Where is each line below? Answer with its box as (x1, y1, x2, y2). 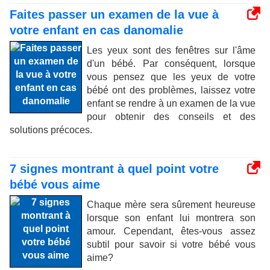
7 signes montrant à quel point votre (10, 162, 219, 175)
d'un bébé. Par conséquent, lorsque (87, 58, 256, 69)
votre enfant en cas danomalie (10, 24, 183, 37)
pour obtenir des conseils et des (87, 111, 256, 122)
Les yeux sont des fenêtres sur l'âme (87, 45, 256, 55)
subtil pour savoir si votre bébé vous (87, 239, 256, 250)
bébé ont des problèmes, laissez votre (87, 85, 256, 95)
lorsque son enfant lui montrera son (87, 213, 256, 223)
